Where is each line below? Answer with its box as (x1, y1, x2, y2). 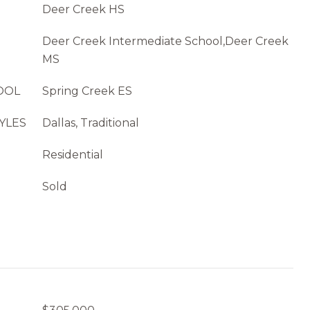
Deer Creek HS (42, 3, 125, 16)
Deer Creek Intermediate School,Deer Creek (42, 35, 289, 48)
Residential (42, 148, 103, 161)
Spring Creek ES (42, 84, 132, 98)
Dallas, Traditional (42, 116, 139, 129)
